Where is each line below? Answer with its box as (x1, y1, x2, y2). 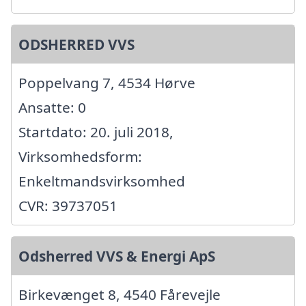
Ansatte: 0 (18, 98, 86, 117)
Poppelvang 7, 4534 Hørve (18, 73, 195, 93)
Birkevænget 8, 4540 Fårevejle (18, 285, 221, 305)
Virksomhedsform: (18, 147, 142, 167)
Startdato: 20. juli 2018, (18, 122, 173, 142)
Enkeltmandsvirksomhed (18, 171, 185, 191)
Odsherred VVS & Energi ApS (18, 247, 215, 266)
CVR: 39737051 (18, 196, 117, 216)
